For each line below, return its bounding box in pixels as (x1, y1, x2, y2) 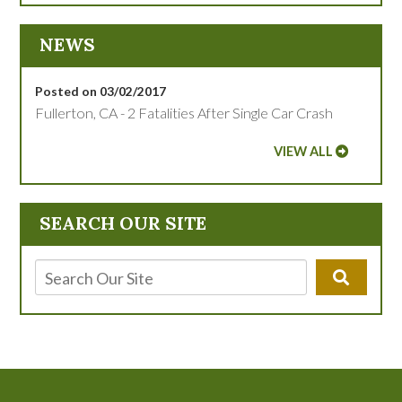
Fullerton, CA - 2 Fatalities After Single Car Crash (35, 103, 334, 121)
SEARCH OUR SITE (39, 211, 207, 234)
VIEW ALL (273, 143, 333, 159)
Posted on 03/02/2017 (35, 83, 167, 99)
